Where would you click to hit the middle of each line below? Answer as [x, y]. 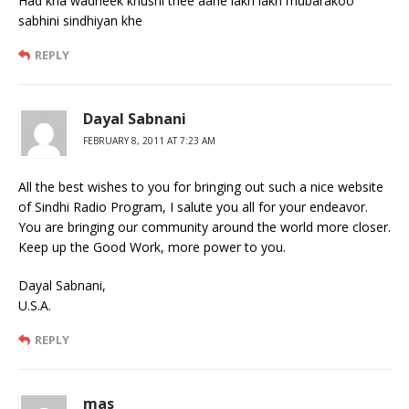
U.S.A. [35, 305]
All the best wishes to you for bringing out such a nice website [201, 186]
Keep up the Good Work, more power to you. [152, 246]
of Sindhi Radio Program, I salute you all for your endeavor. [193, 206]
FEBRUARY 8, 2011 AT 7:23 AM [149, 140]
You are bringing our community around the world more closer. [204, 226]
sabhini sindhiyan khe [80, 20]
